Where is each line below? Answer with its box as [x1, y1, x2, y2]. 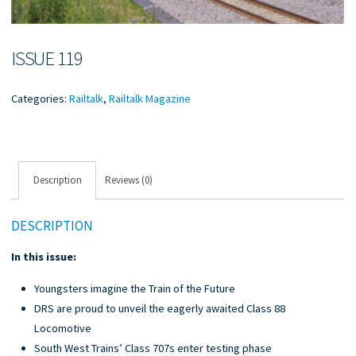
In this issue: [11, 249, 77, 264]
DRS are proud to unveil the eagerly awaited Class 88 [34, 300, 286, 315]
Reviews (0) [105, 172, 153, 187]
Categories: [11, 91, 70, 106]
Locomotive [34, 320, 92, 335]
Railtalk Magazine [109, 91, 192, 106]
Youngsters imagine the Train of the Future [34, 281, 236, 296]
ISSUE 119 [11, 45, 83, 71]
